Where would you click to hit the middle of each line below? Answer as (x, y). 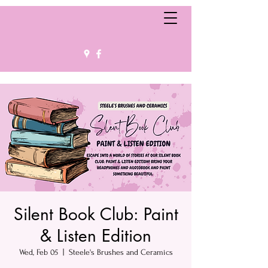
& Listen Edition (96, 236)
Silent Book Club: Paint (96, 214)
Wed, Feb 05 (38, 252)
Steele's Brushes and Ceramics (121, 252)
